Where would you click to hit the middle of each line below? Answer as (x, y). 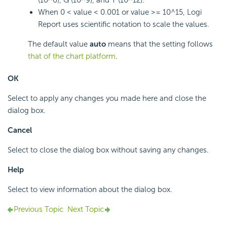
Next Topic (86, 209)
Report (49, 24)
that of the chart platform (72, 56)
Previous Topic (39, 209)
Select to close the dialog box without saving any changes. (108, 150)
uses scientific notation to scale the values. (135, 24)
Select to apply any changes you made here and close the (107, 98)
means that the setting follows (159, 44)
